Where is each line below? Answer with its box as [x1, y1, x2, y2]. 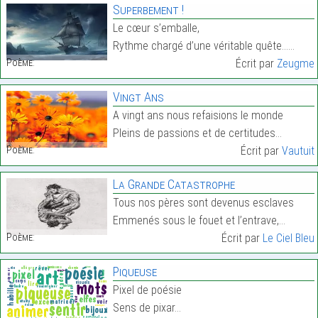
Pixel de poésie [112, 283, 182, 297]
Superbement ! [112, 2, 184, 18]
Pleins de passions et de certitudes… [112, 126, 282, 141]
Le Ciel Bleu [262, 231, 314, 246]
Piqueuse [112, 264, 157, 280]
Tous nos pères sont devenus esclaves [112, 196, 294, 210]
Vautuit [281, 144, 314, 158]
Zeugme [276, 57, 314, 71]
